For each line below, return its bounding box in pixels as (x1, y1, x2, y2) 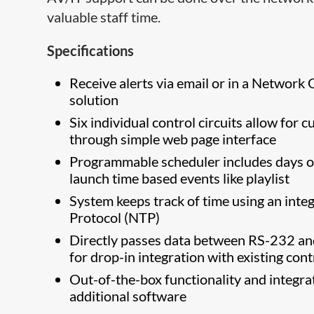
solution (69, 91, 119, 108)
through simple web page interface (69, 130, 277, 147)
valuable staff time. (47, 8, 161, 25)
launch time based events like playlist (69, 170, 290, 186)
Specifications (47, 42, 135, 59)
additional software (69, 287, 187, 304)
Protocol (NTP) (69, 209, 161, 226)
